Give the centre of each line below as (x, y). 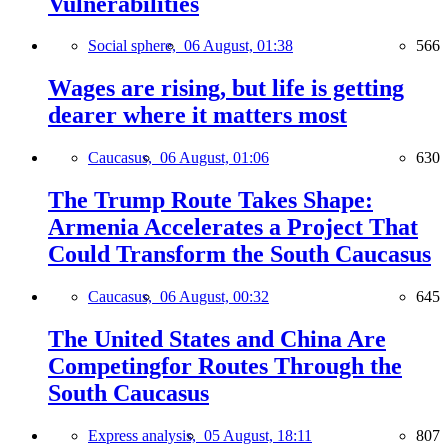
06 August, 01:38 (238, 46)
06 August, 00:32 (214, 297)
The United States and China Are (217, 339)
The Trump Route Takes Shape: (210, 200)
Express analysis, (146, 435)
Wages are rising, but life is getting (226, 88)
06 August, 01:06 (214, 158)
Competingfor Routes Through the (225, 366)
